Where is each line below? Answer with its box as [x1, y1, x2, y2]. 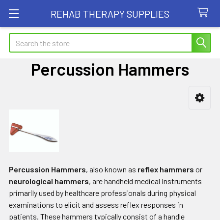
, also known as [86, 165, 137, 174]
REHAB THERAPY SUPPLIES [51, 7, 169, 20]
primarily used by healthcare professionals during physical [9, 188, 196, 198]
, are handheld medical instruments [89, 176, 202, 186]
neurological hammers [9, 176, 89, 186]
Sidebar [9, 104, 58, 121]
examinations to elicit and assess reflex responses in [9, 200, 183, 210]
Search [9, 34, 31, 43]
